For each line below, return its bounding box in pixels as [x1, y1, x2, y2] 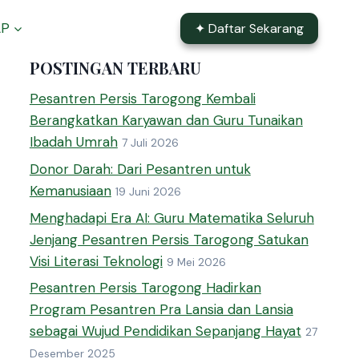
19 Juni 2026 [115, 184, 181, 199]
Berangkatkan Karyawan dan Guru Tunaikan [29, 111, 303, 129]
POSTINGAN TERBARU [29, 57, 201, 79]
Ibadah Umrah [29, 133, 118, 151]
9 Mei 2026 [166, 255, 226, 269]
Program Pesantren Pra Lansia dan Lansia [29, 301, 293, 319]
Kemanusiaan [29, 181, 111, 200]
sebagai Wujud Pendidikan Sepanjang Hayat [29, 322, 301, 341]
